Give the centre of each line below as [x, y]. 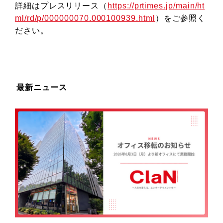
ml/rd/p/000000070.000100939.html [85, 18]
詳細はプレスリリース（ [61, 6]
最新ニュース [42, 88]
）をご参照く [180, 18]
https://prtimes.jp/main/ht [156, 6]
